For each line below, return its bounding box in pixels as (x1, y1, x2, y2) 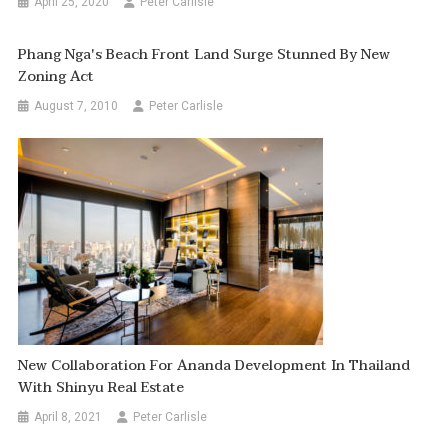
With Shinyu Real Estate (18, 376, 185, 400)
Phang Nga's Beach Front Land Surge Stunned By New (18, 43, 391, 67)
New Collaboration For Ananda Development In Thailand (18, 354, 411, 378)
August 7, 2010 (34, 99, 119, 114)
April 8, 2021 (34, 410, 103, 425)
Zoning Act (18, 65, 95, 89)
